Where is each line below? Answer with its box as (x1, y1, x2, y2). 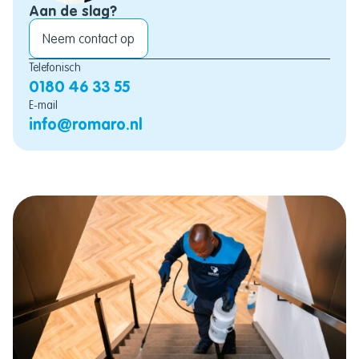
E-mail (29, 97, 58, 114)
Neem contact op (42, 30, 135, 48)
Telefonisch (29, 59, 81, 76)
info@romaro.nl (29, 113, 143, 135)
